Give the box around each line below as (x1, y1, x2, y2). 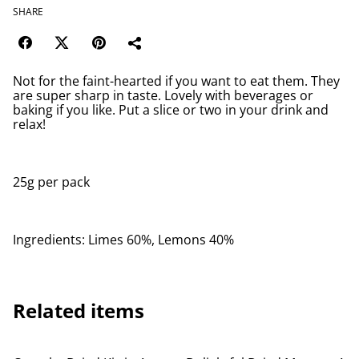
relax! (13, 115, 46, 133)
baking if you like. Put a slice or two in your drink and (13, 100, 329, 119)
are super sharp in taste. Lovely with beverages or (13, 86, 313, 104)
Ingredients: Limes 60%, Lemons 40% (13, 230, 234, 248)
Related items (13, 296, 144, 324)
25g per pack (13, 172, 90, 191)
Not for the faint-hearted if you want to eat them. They (13, 71, 340, 90)
